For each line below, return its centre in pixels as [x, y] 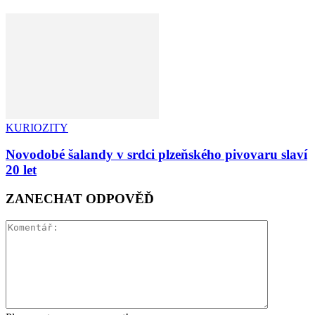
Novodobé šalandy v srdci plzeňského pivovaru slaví [156, 155]
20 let [21, 170]
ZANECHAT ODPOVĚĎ [80, 199]
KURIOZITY [37, 127]
